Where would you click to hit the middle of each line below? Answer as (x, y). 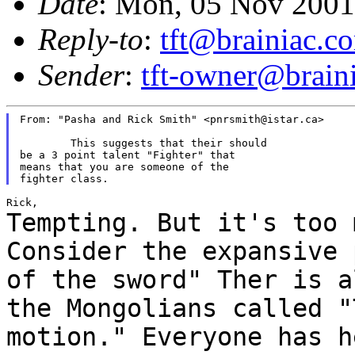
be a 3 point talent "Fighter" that (127, 155)
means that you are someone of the (124, 166)
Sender (81, 74)
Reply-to (91, 39)
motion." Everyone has (172, 336)
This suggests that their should (45, 143)
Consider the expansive (179, 251)
